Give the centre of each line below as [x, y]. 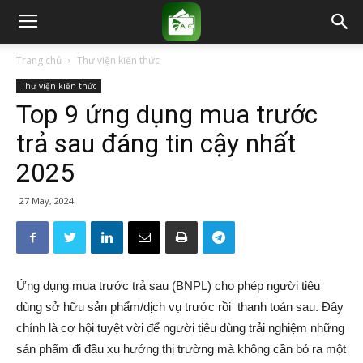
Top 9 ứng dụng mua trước [167, 114]
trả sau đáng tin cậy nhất [156, 143]
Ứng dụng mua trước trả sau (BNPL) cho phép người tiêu [168, 286]
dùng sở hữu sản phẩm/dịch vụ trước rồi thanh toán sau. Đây [180, 307]
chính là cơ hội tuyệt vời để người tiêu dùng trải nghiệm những [180, 328]
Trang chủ [39, 60]
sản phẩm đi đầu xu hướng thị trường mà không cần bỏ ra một [181, 349]
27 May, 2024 [47, 201]
